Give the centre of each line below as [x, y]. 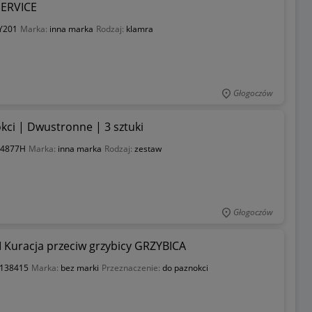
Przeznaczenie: [132, 267]
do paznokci [185, 267]
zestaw [148, 148]
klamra [139, 29]
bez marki [79, 267]
